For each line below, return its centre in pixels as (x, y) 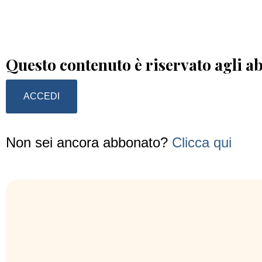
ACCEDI (42, 96)
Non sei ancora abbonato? (89, 142)
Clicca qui (202, 142)
